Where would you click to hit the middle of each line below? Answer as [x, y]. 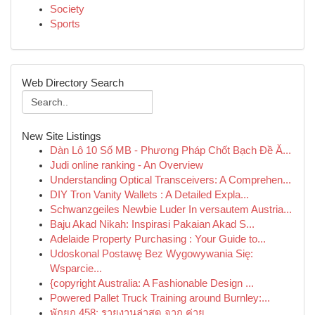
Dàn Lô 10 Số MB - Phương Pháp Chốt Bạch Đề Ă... [171, 150]
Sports [65, 24]
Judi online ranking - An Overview [127, 165]
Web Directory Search [73, 83]
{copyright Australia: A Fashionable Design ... [152, 283]
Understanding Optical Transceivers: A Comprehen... [171, 180]
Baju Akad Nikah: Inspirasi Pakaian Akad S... [152, 224]
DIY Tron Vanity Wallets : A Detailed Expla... [149, 195]
